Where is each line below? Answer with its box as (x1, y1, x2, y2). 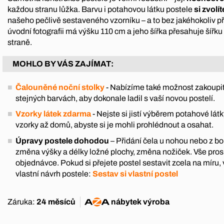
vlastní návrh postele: (15, 169, 92, 178)
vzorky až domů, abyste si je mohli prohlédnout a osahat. (15, 120, 213, 129)
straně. (7, 37, 32, 46)
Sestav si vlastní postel (92, 169, 178, 178)
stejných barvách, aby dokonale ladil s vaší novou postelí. (15, 93, 215, 102)
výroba (141, 197, 169, 206)
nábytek (111, 197, 141, 206)
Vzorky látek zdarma (15, 109, 91, 118)
